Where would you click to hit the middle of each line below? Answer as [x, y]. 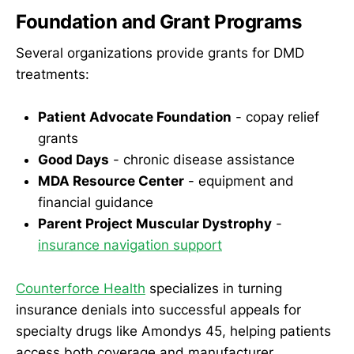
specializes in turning [214, 288]
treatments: [53, 75]
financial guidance [96, 203]
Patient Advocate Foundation [135, 117]
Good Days [73, 160]
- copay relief [275, 117]
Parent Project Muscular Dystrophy [155, 224]
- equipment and [239, 181]
